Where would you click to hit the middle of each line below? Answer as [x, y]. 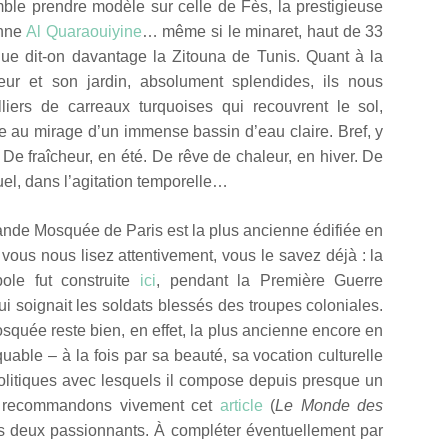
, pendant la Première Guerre [270, 280]
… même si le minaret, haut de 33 [262, 31]
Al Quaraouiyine [84, 31]
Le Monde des [329, 405]
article [241, 405]
